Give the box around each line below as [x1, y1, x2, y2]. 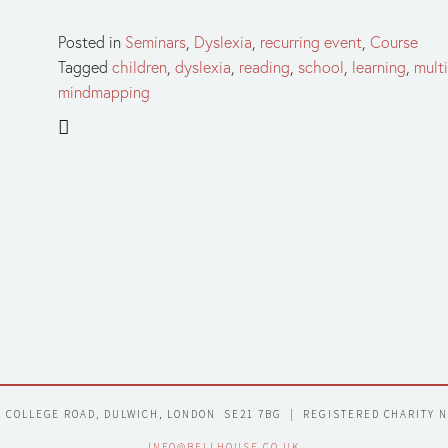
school [298, 56, 344, 77]
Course [370, 31, 418, 52]
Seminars [125, 31, 186, 52]
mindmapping [58, 81, 150, 102]
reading [239, 56, 290, 77]
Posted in [58, 31, 125, 52]
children [112, 56, 167, 77]
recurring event [260, 31, 362, 52]
